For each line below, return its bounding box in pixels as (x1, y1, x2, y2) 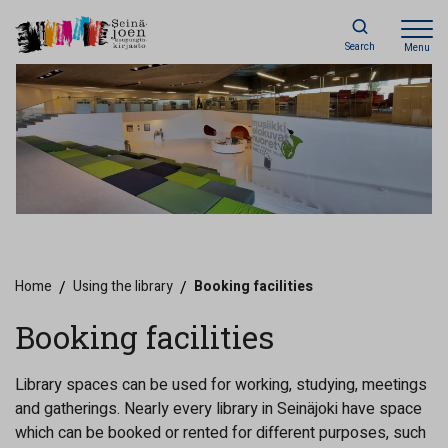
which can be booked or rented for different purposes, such (15, 421, 426, 445)
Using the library (73, 276, 173, 297)
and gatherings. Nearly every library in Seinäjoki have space (15, 397, 422, 421)
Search (345, 40, 375, 54)
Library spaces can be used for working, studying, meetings (15, 373, 427, 397)
